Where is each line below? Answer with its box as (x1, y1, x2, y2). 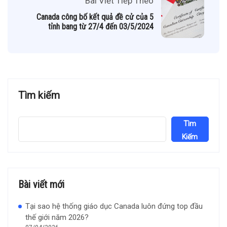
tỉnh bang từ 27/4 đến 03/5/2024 (48, 22, 154, 32)
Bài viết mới (18, 178, 64, 191)
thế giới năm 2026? (25, 213, 89, 222)
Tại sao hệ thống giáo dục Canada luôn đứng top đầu (25, 202, 203, 211)
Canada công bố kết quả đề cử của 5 (36, 12, 154, 22)
